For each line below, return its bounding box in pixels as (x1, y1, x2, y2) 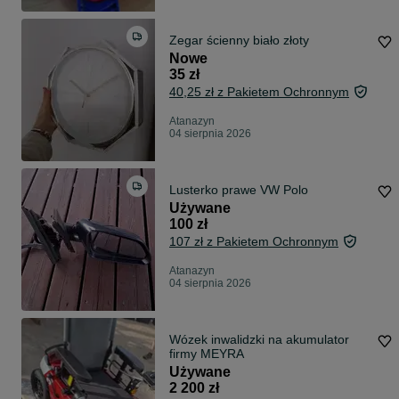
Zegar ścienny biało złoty (169, 33, 309, 48)
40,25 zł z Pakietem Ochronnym (169, 85, 349, 100)
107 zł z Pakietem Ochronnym (169, 234, 338, 249)
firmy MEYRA (169, 346, 244, 362)
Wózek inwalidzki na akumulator (169, 332, 349, 347)
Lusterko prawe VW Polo (169, 183, 308, 198)
